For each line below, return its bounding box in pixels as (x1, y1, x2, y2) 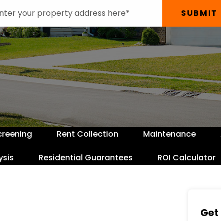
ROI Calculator (157, 151, 216, 163)
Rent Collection (56, 128, 118, 140)
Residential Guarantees (38, 151, 133, 163)
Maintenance (143, 128, 196, 140)
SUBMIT (181, 7, 218, 19)
